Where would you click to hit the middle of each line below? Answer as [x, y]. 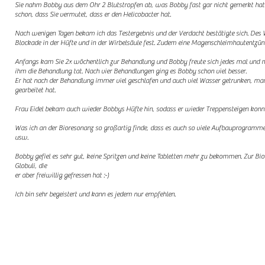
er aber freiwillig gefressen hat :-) [62, 175]
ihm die [26, 71]
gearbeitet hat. [36, 90]
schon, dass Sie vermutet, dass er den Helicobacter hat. [93, 14]
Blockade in [32, 43]
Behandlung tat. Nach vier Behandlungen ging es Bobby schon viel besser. [143, 71]
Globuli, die [31, 166]
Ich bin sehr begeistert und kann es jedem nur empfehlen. [96, 194]
